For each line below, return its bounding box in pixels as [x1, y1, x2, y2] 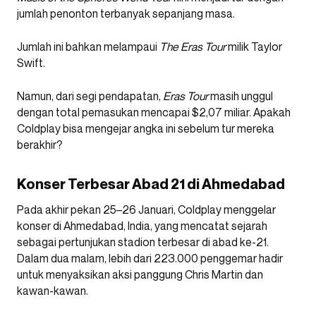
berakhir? [17, 137, 63, 152]
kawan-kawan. [17, 283, 88, 298]
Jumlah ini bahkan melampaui [17, 39, 159, 54]
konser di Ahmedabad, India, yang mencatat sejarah [17, 218, 267, 233]
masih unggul [208, 88, 273, 103]
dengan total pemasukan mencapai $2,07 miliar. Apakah [17, 104, 291, 119]
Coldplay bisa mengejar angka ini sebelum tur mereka [17, 121, 274, 135]
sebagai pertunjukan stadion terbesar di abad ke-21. [17, 234, 269, 249]
